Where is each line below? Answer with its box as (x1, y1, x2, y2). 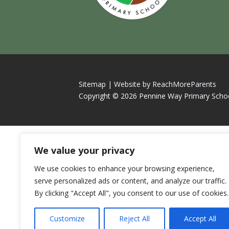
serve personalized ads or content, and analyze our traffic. (34, 176, 226, 186)
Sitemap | (79, 79, 112, 89)
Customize (49, 214, 85, 223)
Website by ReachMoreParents (114, 79, 217, 89)
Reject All (119, 214, 150, 223)
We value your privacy (34, 144, 134, 156)
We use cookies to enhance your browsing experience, (34, 164, 215, 173)
